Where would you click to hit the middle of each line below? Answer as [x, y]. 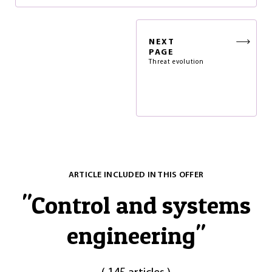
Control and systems [141, 205]
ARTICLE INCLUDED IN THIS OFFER [136, 175]
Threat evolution [177, 62]
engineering [131, 235]
